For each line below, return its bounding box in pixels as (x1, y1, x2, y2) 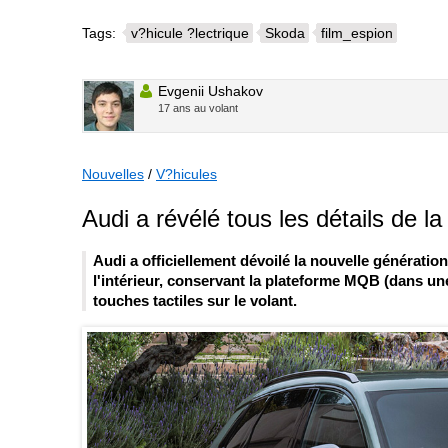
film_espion (321, 24, 393, 41)
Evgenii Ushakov (158, 82, 263, 99)
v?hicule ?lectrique (131, 24, 249, 41)
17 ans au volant (158, 101, 238, 114)
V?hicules (156, 165, 217, 182)
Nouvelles (82, 165, 144, 182)
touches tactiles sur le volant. (93, 292, 297, 310)
